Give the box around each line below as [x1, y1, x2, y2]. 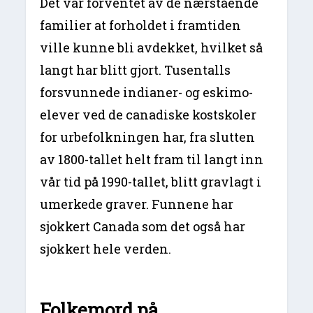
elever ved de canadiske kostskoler [40, 105, 257, 123]
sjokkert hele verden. [40, 240, 172, 257]
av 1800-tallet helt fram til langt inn [40, 150, 264, 168]
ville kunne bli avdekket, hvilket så [40, 38, 263, 56]
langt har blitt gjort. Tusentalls [40, 61, 231, 78]
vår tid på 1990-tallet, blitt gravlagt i [40, 173, 262, 190]
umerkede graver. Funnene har [40, 195, 234, 212]
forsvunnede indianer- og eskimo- [40, 83, 254, 101]
